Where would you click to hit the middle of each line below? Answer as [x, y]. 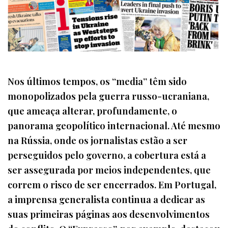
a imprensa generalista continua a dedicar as [106, 199]
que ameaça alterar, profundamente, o [92, 110]
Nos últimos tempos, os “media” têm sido [97, 81]
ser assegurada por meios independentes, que [109, 169]
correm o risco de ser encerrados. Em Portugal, [112, 184]
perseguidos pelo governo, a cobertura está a [107, 155]
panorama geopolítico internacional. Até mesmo [114, 125]
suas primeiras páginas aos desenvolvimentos [109, 214]
